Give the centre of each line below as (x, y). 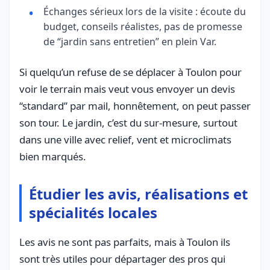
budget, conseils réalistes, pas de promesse (143, 26)
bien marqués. (53, 156)
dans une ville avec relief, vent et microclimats (125, 139)
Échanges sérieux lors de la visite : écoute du (145, 11)
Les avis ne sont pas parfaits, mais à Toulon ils (125, 242)
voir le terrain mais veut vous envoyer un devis (127, 89)
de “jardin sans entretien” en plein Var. (130, 41)
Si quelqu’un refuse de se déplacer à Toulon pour (130, 72)
